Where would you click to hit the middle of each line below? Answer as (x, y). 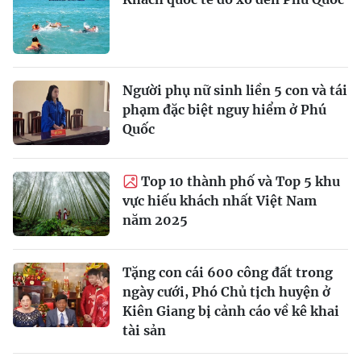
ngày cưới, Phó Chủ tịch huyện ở (226, 292)
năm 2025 (155, 220)
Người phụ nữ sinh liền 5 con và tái (235, 90)
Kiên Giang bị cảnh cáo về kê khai (231, 311)
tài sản (144, 330)
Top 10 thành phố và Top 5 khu (241, 181)
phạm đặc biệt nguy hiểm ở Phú (224, 110)
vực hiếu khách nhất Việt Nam (220, 201)
